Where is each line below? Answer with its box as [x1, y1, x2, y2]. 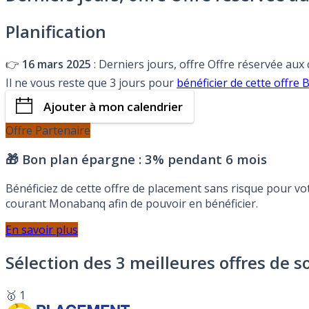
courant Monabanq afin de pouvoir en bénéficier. [6, 196, 258, 212]
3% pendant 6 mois [145, 150, 267, 168]
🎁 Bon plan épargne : [6, 150, 145, 168]
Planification [6, 19, 106, 43]
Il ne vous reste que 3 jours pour [6, 74, 177, 90]
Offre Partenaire [6, 122, 90, 138]
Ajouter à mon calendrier [43, 98, 183, 114]
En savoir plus [6, 222, 78, 238]
